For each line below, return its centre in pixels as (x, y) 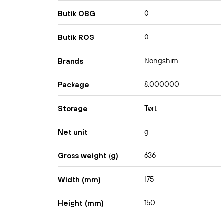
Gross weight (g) (88, 155)
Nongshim (161, 61)
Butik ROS (76, 37)
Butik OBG (76, 13)
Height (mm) (81, 203)
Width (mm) (79, 179)
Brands (71, 61)
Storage (73, 108)
